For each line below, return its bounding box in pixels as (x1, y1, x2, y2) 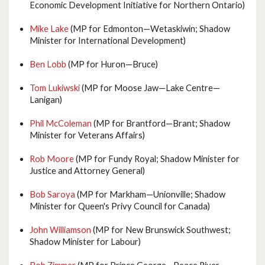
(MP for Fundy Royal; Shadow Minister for (74, 154, 240, 164)
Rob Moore (30, 154, 74, 164)
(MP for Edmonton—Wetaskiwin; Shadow (69, 24, 230, 34)
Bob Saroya (30, 189, 75, 200)
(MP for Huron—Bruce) (66, 59, 158, 70)
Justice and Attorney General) (30, 166, 145, 176)
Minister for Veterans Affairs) (30, 130, 145, 141)
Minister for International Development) (30, 35, 186, 46)
